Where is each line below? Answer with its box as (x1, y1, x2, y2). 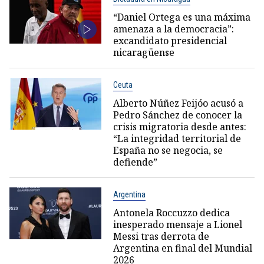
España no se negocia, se (113, 143, 223, 157)
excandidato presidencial (113, 34, 227, 47)
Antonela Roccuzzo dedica (113, 206, 230, 219)
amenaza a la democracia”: (113, 22, 234, 35)
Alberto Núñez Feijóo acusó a (113, 96, 243, 110)
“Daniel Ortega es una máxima (113, 10, 250, 24)
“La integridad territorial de (113, 131, 241, 145)
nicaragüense (113, 45, 174, 59)
